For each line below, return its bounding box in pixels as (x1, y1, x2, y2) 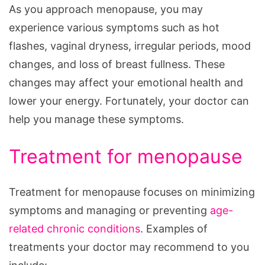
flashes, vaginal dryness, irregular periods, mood (9, 39, 251, 52)
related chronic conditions (9, 222, 140, 235)
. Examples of (140, 222, 208, 235)
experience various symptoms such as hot (9, 21, 219, 34)
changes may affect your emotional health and (9, 76, 243, 89)
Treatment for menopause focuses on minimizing (9, 185, 255, 198)
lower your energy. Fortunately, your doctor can (9, 94, 249, 107)
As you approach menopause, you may (9, 2, 203, 15)
